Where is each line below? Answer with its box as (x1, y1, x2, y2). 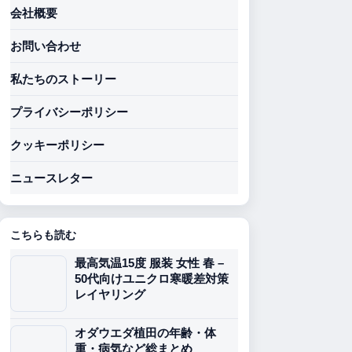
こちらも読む (10, 229, 76, 241)
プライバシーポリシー (10, 105, 128, 119)
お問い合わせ (10, 39, 81, 53)
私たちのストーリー (10, 72, 116, 86)
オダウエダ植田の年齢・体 (75, 326, 216, 339)
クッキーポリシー (10, 138, 104, 152)
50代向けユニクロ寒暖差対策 (75, 272, 229, 285)
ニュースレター (10, 171, 93, 185)
